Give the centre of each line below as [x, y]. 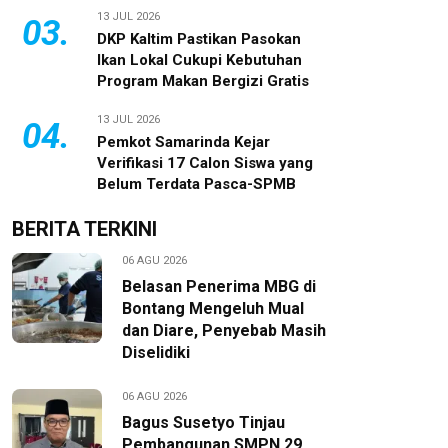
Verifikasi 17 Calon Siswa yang [205, 163]
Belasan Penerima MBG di [219, 286]
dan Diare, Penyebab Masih [224, 330]
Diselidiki [156, 352]
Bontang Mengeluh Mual [213, 308]
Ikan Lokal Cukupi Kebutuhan [199, 60]
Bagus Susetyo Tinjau [203, 422]
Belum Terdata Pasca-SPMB [196, 184]
